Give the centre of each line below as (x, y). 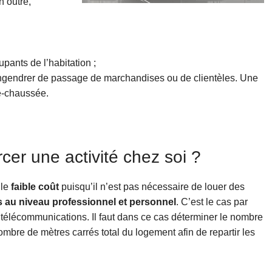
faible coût (35, 186)
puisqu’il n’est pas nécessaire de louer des (151, 186)
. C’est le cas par (212, 202)
